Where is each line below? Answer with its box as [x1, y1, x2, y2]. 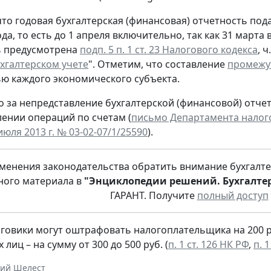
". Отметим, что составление [88, 57, 227, 71]
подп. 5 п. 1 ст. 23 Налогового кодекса [80, 43, 258, 57]
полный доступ [197, 189, 269, 203]
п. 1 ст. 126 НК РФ [168, 238, 249, 252]
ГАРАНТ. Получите [109, 189, 197, 203]
